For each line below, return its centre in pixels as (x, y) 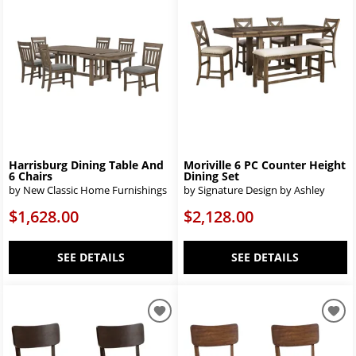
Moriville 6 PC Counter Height (265, 165)
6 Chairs (31, 176)
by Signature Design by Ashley (254, 190)
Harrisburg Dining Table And (87, 165)
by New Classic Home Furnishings (88, 190)
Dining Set (211, 176)
